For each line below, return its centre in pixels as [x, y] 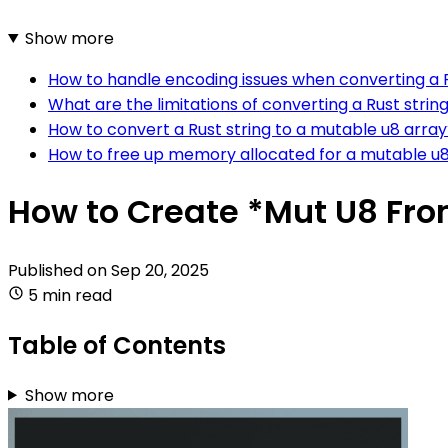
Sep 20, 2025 [160, 270]
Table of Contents [117, 345]
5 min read [70, 295]
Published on [59, 270]
